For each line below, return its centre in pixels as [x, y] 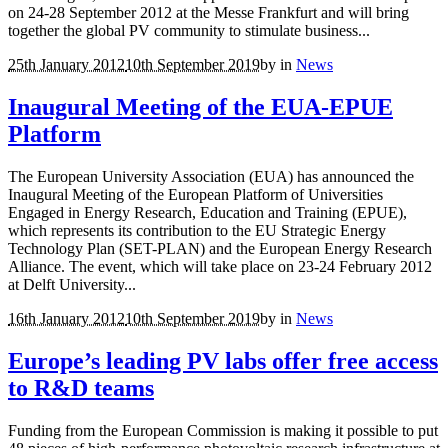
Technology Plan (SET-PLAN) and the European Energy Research [220, 248]
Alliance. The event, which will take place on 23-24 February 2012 [220, 266]
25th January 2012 [66, 65]
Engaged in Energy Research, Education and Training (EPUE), [207, 212]
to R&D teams [81, 387]
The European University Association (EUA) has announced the [211, 176]
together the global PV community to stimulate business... [189, 31]
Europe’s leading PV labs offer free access [223, 360]
